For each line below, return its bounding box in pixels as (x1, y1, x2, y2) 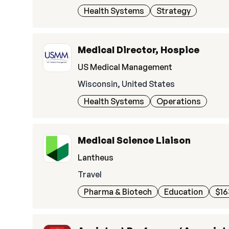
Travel (78, 169, 102, 179)
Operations (156, 96, 201, 106)
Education (164, 187, 203, 197)
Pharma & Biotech (84, 187, 152, 197)
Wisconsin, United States (78, 79, 175, 89)
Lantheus (78, 152, 113, 163)
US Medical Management (78, 62, 172, 72)
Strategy (156, 6, 191, 16)
